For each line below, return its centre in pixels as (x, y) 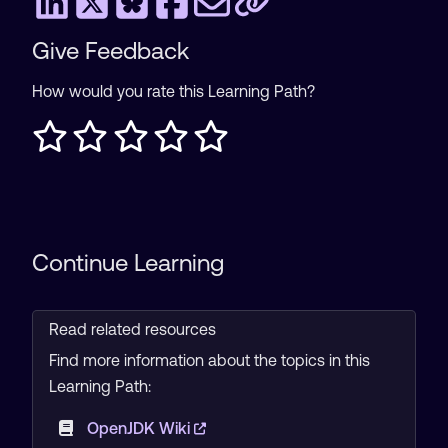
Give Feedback (110, 50)
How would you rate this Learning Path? (173, 91)
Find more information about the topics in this (209, 360)
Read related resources (132, 329)
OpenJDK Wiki (140, 428)
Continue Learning (128, 262)
